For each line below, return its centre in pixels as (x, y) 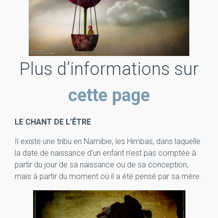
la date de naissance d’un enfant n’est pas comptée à (105, 153)
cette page (109, 95)
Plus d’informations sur (109, 69)
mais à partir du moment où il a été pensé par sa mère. (108, 176)
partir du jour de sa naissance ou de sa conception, (101, 165)
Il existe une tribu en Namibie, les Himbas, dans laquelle (108, 141)
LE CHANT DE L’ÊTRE (53, 122)
